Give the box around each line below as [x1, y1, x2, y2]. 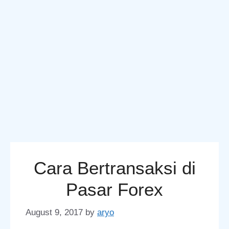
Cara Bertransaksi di [33, 158, 196, 178]
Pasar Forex [66, 179, 163, 199]
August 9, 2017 [26, 207, 83, 217]
